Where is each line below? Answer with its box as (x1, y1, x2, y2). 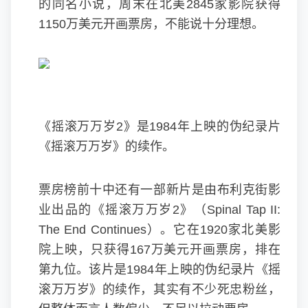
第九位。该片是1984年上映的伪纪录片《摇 (38, 263, 280, 276)
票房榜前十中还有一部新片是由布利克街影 (38, 183, 280, 197)
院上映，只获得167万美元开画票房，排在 (38, 243, 280, 256)
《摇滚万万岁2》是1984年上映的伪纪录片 (38, 120, 280, 133)
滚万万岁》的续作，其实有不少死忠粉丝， (38, 283, 280, 296)
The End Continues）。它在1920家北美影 (38, 223, 280, 236)
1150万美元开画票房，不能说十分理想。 (38, 17, 264, 31)
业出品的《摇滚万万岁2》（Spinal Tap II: (38, 203, 280, 217)
